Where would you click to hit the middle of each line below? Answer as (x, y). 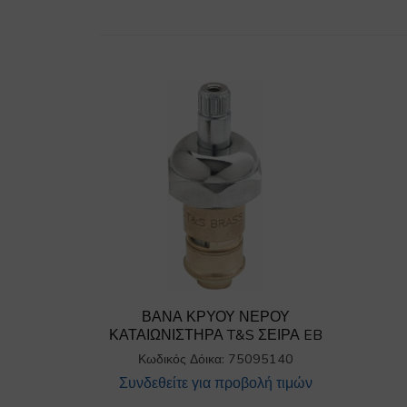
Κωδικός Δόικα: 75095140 (215, 358)
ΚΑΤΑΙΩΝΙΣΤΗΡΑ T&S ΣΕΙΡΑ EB (215, 335)
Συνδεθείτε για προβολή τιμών (215, 383)
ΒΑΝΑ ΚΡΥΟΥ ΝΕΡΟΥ (215, 317)
